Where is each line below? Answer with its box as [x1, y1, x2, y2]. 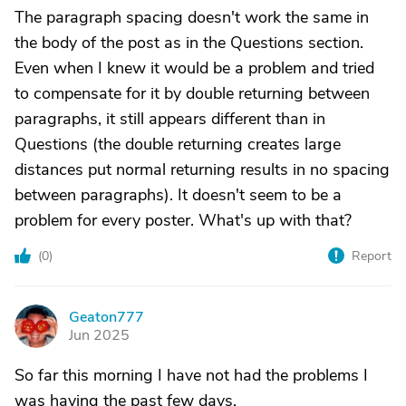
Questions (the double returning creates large [14, 133, 341, 156]
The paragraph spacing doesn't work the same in [14, 6, 369, 29]
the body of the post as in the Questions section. [14, 32, 363, 54]
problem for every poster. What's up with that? [14, 209, 352, 232]
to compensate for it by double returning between [14, 82, 370, 105]
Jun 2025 [69, 325, 130, 346]
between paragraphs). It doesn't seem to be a [14, 184, 342, 207]
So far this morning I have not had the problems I [14, 364, 368, 387]
